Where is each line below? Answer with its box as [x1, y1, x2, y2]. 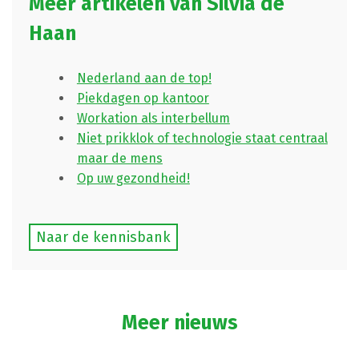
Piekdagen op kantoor [76, 90, 209, 106]
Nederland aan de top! [76, 70, 212, 86]
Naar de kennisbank [35, 228, 171, 246]
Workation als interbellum [76, 110, 230, 126]
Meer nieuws [121, 310, 238, 335]
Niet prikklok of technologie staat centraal [76, 130, 328, 146]
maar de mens [76, 150, 163, 166]
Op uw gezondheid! [76, 170, 190, 186]
